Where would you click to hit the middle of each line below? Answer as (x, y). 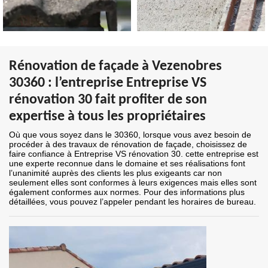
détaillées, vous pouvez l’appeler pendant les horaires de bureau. (133, 202)
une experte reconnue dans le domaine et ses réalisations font (127, 164)
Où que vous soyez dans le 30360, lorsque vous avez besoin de (130, 135)
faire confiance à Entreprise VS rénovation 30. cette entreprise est (134, 154)
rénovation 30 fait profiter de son (108, 100)
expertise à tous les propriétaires (107, 117)
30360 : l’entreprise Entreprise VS (108, 83)
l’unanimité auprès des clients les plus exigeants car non (115, 173)
